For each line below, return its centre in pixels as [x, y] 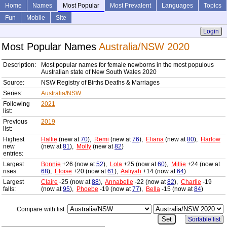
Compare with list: [42, 210]
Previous [15, 122]
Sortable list [204, 220]
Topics [213, 6]
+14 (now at [159, 172]
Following [16, 104]
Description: [20, 65]
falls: [9, 189]
